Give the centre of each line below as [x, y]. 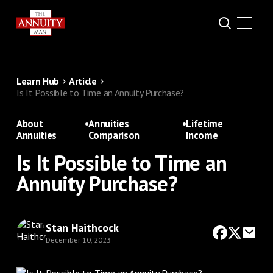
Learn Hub [37, 81]
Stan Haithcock [82, 227]
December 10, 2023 [78, 239]
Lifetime [204, 124]
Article [83, 81]
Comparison [114, 135]
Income [202, 135]
